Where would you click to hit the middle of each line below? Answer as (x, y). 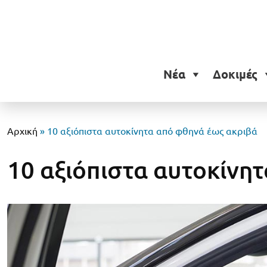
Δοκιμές (235, 74)
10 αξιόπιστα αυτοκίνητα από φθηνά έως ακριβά (152, 131)
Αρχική (22, 131)
